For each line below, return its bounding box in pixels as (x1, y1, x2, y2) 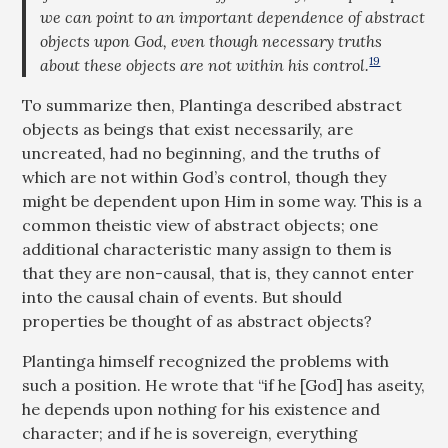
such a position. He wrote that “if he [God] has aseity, (22, 375, 426, 395)
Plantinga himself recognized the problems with (22, 351, 390, 371)
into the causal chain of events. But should (22, 287, 343, 307)
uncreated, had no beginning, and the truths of (22, 143, 381, 163)
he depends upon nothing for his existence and (22, 399, 381, 419)
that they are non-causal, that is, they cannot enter (22, 263, 415, 283)
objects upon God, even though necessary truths (40, 31, 383, 51)
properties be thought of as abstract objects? (22, 311, 373, 331)
